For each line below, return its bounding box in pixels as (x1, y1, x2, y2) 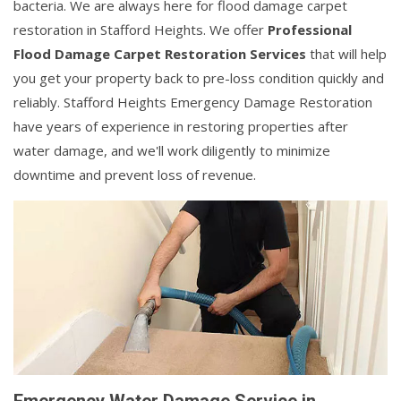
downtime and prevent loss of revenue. (13, 165, 256, 183)
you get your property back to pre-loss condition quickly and (13, 68, 384, 87)
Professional (268, 20, 352, 38)
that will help (306, 44, 387, 63)
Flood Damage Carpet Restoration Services (13, 44, 306, 63)
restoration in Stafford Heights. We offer (13, 20, 268, 38)
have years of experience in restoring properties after (13, 116, 348, 135)
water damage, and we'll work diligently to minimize (13, 141, 330, 159)
